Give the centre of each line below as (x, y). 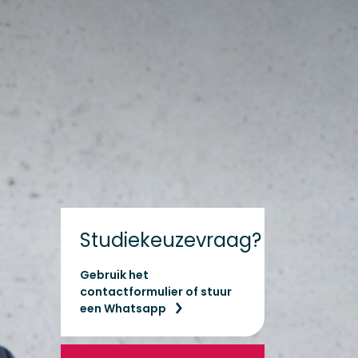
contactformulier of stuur (156, 292)
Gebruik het (114, 275)
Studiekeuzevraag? (171, 240)
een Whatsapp (123, 308)
